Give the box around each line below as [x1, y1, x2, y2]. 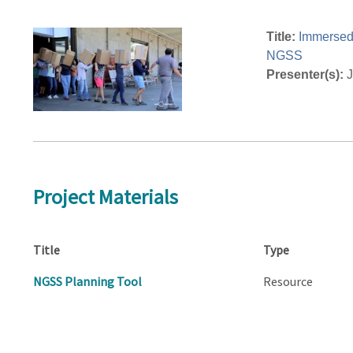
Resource [262, 273, 313, 290]
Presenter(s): [266, 67, 344, 81]
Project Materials [32, 184, 178, 210]
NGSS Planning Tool [32, 273, 142, 290]
